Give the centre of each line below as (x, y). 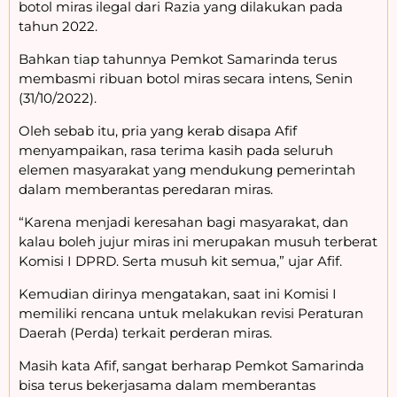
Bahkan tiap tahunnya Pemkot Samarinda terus (178, 58)
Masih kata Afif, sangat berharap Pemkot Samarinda (191, 365)
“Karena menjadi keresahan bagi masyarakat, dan (183, 222)
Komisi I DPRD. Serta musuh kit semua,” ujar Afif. (180, 261)
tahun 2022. (58, 26)
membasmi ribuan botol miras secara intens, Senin (186, 78)
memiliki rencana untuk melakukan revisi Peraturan (191, 313)
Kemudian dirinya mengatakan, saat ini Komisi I (178, 293)
